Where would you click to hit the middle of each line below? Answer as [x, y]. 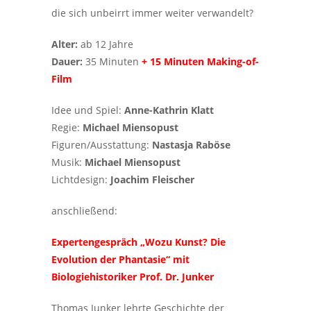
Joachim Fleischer [152, 179]
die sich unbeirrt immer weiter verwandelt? [152, 13]
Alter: [66, 44]
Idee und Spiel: [88, 110]
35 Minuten [114, 61]
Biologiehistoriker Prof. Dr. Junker [133, 277]
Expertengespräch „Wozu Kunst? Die [138, 242]
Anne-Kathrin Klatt [169, 110]
